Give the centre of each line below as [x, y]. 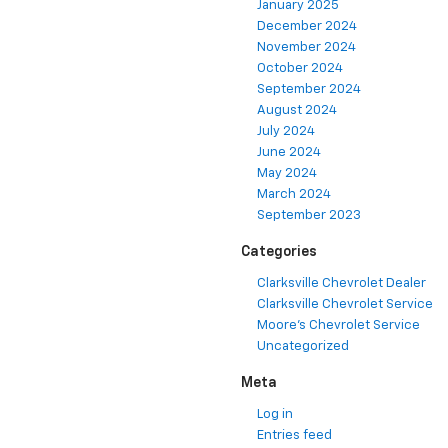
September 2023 [309, 216]
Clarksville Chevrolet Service [345, 305]
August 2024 [297, 111]
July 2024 [286, 132]
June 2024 [289, 153]
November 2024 [306, 48]
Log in [275, 415]
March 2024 [294, 195]
